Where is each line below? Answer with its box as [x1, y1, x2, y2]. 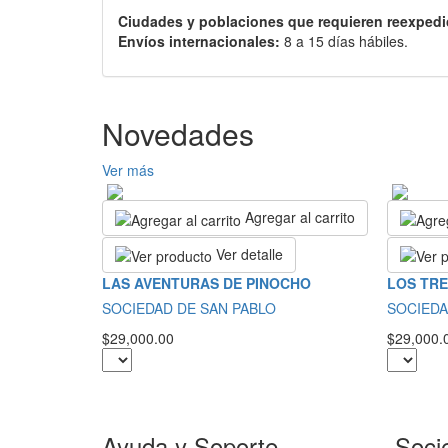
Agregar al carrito [245, 207, 355, 228]
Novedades [102, 112, 254, 156]
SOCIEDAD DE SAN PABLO [102, 298, 276, 319]
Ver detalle [212, 243, 283, 264]
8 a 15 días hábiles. [280, 31, 408, 52]
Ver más [102, 160, 154, 181]
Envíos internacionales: [118, 31, 280, 52]
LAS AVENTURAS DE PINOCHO [102, 273, 311, 294]
